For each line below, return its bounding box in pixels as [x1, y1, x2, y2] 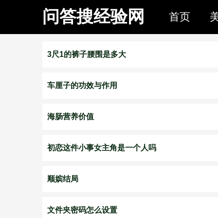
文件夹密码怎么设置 [47, 206, 117, 214]
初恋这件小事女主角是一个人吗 [47, 144, 156, 152]
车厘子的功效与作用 [47, 81, 117, 90]
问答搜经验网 [42, 7, 145, 26]
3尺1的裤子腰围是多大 [47, 50, 126, 58]
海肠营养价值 [47, 112, 94, 121]
